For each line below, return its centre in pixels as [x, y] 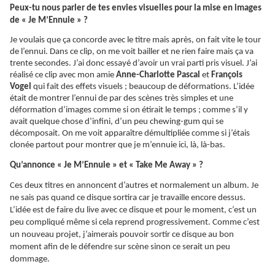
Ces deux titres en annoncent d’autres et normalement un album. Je [134, 186]
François [227, 76]
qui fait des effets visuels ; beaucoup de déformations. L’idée [144, 87]
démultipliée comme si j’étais [196, 134]
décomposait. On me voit [57, 134]
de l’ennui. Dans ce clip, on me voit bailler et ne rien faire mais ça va [132, 52]
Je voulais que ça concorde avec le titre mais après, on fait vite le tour [135, 41]
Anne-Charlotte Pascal [159, 76]
